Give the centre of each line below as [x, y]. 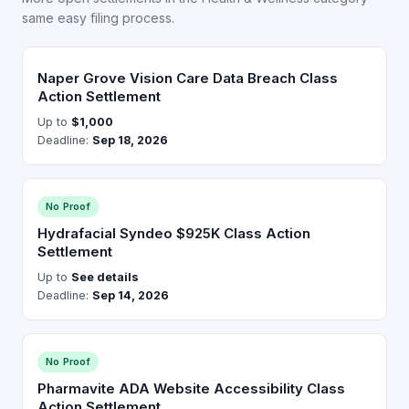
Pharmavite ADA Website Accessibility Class [191, 388]
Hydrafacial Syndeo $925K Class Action [174, 233]
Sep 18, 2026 [130, 140]
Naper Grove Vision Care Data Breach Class [188, 78]
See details [105, 277]
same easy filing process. [98, 18]
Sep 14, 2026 [131, 295]
